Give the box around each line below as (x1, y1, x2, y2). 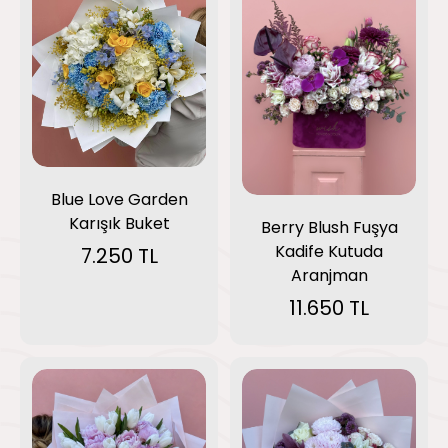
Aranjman (290, 264, 368, 288)
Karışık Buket (68, 211, 170, 235)
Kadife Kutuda (275, 240, 383, 264)
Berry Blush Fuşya (260, 216, 398, 240)
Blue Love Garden (50, 187, 188, 211)
